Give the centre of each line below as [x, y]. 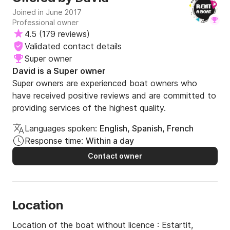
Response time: [54, 141]
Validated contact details [73, 46]
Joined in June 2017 [47, 12]
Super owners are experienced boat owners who [105, 83]
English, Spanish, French [147, 129]
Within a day [110, 141]
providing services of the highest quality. [89, 108]
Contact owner [115, 156]
